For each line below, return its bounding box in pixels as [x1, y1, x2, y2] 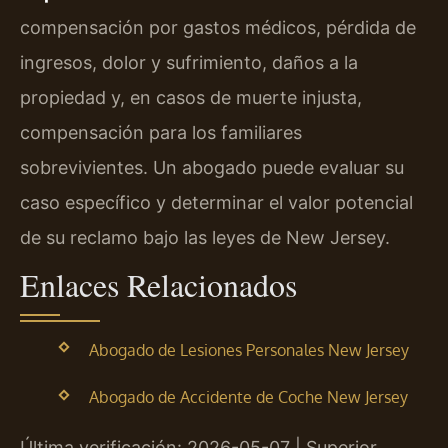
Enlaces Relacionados [20, 263, 297, 307]
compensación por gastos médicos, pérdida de [20, 16, 416, 38]
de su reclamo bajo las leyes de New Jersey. [20, 226, 390, 248]
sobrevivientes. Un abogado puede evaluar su [20, 156, 404, 178]
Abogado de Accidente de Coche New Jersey [88, 387, 408, 408]
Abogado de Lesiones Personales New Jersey [88, 340, 409, 361]
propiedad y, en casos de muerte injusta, [20, 86, 362, 108]
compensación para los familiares [20, 121, 302, 143]
